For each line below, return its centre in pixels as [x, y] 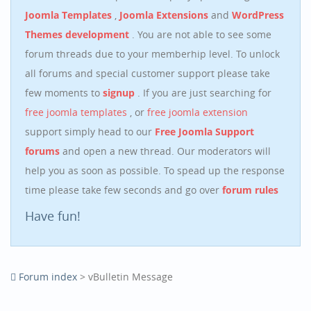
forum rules [250, 190]
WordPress [258, 15]
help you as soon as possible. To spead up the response [155, 170]
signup [119, 93]
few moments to [64, 93]
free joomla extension [197, 112]
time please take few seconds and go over [124, 190]
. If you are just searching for [204, 93]
